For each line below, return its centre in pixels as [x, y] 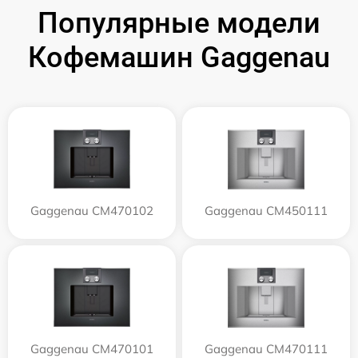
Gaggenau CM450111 [266, 211]
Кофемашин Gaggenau [179, 58]
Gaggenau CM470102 [92, 211]
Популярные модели [179, 24]
